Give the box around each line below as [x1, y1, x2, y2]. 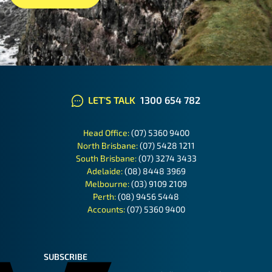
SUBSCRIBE [44, 251, 88, 262]
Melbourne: [85, 178, 131, 189]
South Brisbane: [75, 152, 138, 163]
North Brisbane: [77, 140, 140, 151]
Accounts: [87, 203, 127, 214]
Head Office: [83, 127, 131, 138]
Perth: [93, 191, 118, 202]
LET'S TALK [86, 94, 138, 106]
